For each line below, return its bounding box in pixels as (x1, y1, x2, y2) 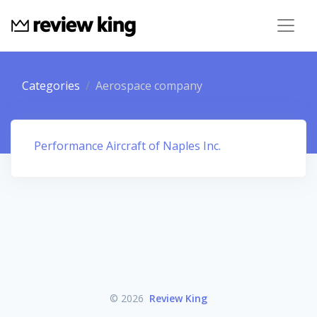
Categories (22, 78, 80, 93)
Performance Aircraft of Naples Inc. (34, 138, 221, 154)
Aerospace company (96, 78, 202, 93)
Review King (149, 292, 207, 305)
